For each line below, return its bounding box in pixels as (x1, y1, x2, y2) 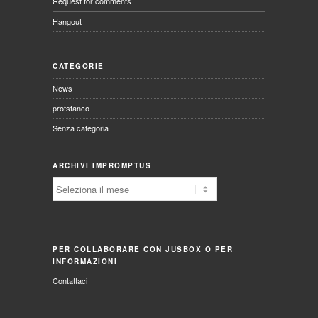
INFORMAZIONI (53, 256, 117, 266)
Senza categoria (53, 121, 109, 133)
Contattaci (53, 274, 87, 286)
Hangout (53, 15, 82, 27)
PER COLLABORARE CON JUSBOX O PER (53, 243, 233, 254)
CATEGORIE (53, 60, 104, 71)
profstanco (53, 102, 89, 114)
